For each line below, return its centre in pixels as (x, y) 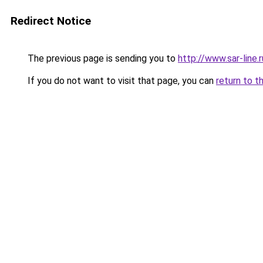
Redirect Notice (51, 21)
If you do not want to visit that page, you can (121, 81)
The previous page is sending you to (102, 58)
